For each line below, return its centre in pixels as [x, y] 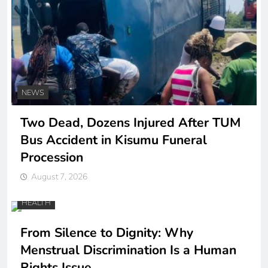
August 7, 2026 [59, 176]
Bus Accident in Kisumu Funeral [114, 140]
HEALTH [36, 202]
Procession [52, 157]
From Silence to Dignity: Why [107, 233]
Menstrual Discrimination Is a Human [128, 250]
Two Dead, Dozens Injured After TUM [130, 123]
